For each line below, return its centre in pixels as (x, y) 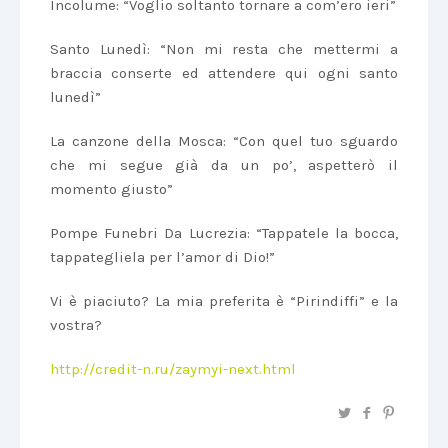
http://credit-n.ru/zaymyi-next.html (173, 369)
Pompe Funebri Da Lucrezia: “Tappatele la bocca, (224, 233)
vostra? (76, 325)
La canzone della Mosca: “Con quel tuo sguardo (224, 141)
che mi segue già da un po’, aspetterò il (224, 165)
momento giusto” (111, 189)
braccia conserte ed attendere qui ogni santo (224, 73)
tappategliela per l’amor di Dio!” (162, 257)
